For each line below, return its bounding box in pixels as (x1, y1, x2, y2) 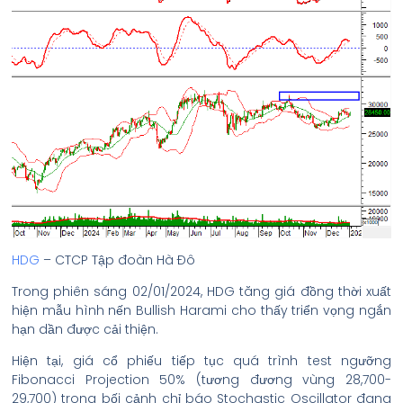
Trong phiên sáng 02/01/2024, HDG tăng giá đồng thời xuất (12, 282, 391, 301)
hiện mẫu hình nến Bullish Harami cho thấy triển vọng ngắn (12, 301, 391, 320)
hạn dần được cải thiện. (12, 320, 158, 339)
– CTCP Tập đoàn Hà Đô (40, 251, 195, 270)
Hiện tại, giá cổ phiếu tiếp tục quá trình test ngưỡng (12, 352, 391, 371)
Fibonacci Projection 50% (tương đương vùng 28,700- (12, 371, 391, 390)
